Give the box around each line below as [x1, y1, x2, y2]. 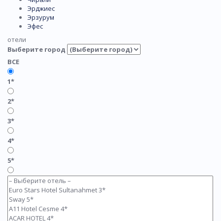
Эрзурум [27, 13, 54, 22]
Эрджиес [27, 4, 55, 13]
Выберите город [7, 45, 66, 54]
